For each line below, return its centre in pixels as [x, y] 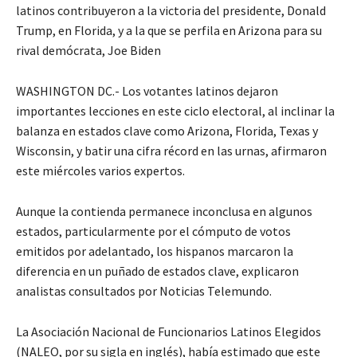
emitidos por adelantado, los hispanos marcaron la [155, 251]
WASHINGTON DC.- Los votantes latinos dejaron [147, 91]
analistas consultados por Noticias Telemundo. [144, 291]
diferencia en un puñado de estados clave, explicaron [157, 271]
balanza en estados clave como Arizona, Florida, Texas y [167, 131]
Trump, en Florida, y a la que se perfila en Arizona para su [169, 31]
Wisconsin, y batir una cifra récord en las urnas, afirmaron [171, 151]
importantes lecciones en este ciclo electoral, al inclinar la [175, 111]
